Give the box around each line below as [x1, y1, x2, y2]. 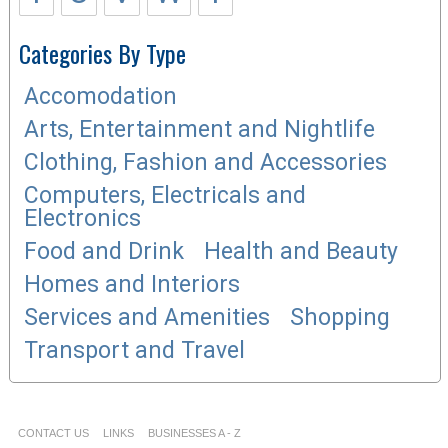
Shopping [289, 303, 390, 331]
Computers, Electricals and [23, 181, 306, 209]
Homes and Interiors [23, 270, 240, 298]
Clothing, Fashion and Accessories [23, 148, 387, 176]
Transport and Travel [23, 336, 245, 364]
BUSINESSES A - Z [147, 426, 241, 439]
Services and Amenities [23, 303, 270, 331]
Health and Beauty [203, 237, 398, 265]
